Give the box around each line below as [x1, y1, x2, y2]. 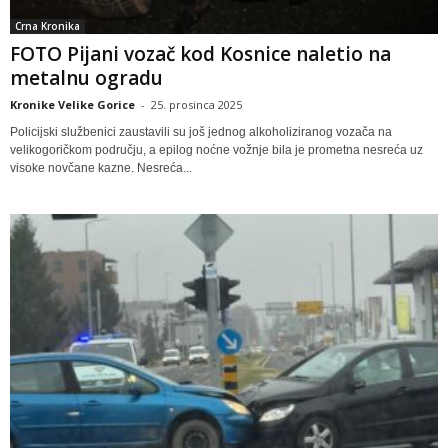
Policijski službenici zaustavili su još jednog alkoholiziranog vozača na [10, 124, 392, 139]
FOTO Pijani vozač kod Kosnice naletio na [10, 40, 391, 67]
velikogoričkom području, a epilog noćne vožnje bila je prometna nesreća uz [10, 142, 423, 157]
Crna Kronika [15, 18, 80, 33]
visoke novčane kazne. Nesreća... [10, 160, 192, 175]
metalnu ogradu [10, 64, 163, 91]
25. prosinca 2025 [151, 96, 242, 112]
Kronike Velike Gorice [10, 96, 135, 112]
